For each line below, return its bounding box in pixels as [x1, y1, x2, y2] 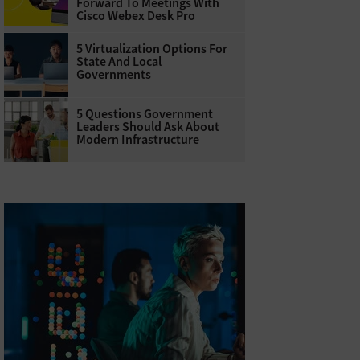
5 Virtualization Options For [76, 40, 227, 58]
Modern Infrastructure [76, 131, 199, 149]
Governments [76, 66, 151, 84]
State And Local [76, 53, 162, 71]
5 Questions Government [76, 105, 213, 123]
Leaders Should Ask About [76, 118, 219, 136]
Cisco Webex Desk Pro [76, 7, 195, 25]
